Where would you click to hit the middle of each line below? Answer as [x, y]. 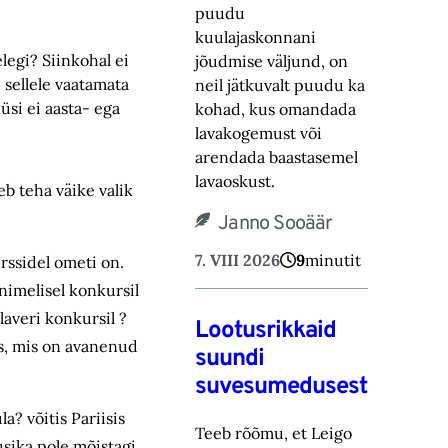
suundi [230, 358]
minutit [333, 259]
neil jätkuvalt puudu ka [280, 84]
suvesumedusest [281, 386]
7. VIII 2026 [238, 259]
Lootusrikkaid [266, 330]
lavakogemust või [259, 132]
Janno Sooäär [275, 223]
